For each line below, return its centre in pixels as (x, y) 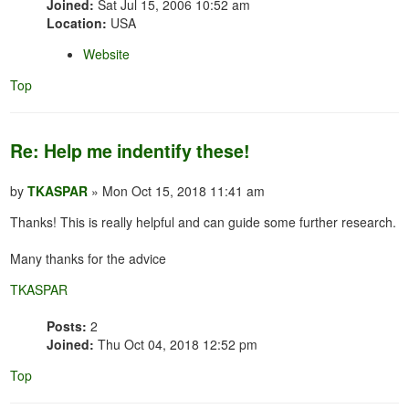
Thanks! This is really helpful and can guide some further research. (204, 222)
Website (107, 54)
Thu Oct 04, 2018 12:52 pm (176, 345)
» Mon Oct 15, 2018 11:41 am (177, 191)
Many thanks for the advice (89, 259)
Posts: (67, 326)
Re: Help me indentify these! (131, 151)
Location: (77, 23)
